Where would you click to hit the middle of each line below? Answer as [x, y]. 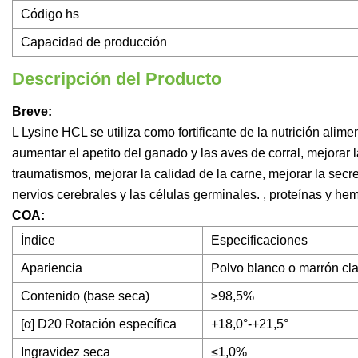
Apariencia [52, 268]
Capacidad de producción [94, 42]
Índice [38, 241]
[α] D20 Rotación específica [99, 324]
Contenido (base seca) [85, 296]
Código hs [50, 14]
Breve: [32, 112]
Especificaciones [259, 241]
